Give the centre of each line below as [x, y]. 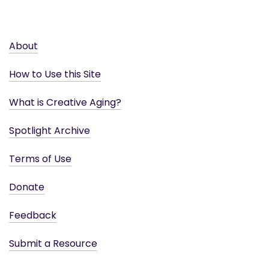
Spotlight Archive [50, 130]
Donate [27, 187]
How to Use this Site [55, 74]
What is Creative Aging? [65, 102]
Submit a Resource [53, 243]
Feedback [33, 215]
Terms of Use [40, 159]
